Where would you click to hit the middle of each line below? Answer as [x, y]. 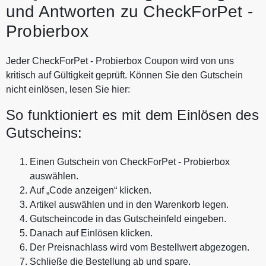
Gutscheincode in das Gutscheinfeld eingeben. [128, 218]
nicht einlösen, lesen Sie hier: [68, 89]
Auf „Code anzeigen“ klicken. [91, 190]
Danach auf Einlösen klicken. [91, 233]
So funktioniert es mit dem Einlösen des [132, 115]
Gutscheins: [44, 132]
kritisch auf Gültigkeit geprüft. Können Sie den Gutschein [124, 75]
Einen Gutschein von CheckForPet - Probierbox [130, 161]
